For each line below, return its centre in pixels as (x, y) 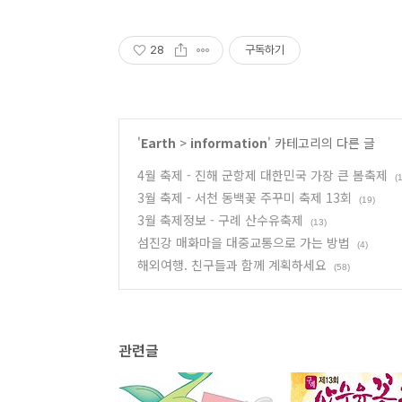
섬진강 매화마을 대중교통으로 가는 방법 (244, 242)
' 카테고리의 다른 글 (321, 143)
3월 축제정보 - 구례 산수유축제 (220, 220)
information (229, 143)
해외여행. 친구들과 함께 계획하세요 (232, 265)
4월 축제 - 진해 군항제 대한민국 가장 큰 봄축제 (262, 175)
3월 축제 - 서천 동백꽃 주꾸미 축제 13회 (245, 197)
